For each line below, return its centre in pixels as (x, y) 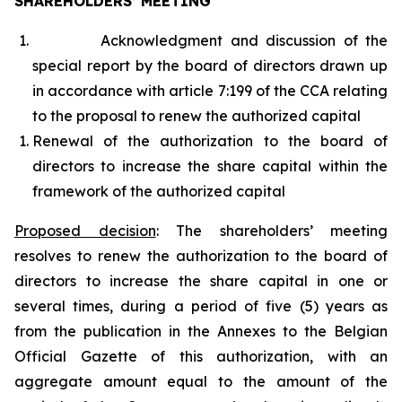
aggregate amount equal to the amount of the (201, 381)
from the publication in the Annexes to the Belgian (201, 331)
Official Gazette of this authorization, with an (201, 356)
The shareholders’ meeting (282, 231)
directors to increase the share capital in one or (201, 281)
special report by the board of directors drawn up (210, 66)
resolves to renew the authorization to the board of (201, 256)
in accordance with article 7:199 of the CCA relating (210, 91)
